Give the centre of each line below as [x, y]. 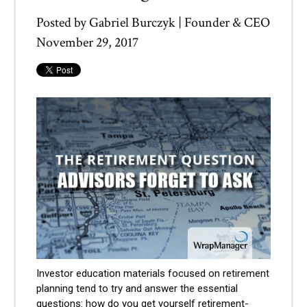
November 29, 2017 [87, 43]
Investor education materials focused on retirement [153, 273]
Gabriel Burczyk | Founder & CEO [180, 23]
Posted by [61, 23]
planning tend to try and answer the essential [137, 288]
